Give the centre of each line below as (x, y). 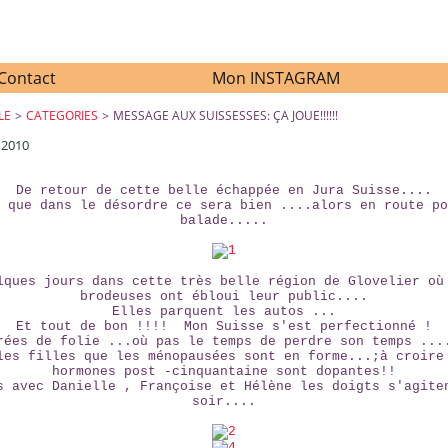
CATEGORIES (62, 115)
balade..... (223, 220)
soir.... (223, 401)
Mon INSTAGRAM (276, 78)
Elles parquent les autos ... (223, 311)
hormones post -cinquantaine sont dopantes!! (223, 371)
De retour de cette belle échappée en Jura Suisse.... (223, 190)
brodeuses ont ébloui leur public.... (223, 296)
